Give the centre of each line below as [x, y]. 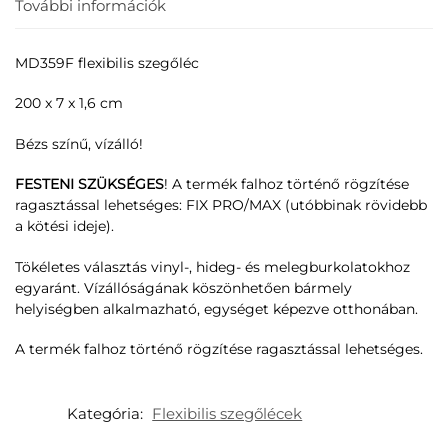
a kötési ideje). [64, 226]
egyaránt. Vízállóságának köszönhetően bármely [183, 287]
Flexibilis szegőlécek [227, 414]
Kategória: [107, 414]
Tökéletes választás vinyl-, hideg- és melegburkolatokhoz [212, 266]
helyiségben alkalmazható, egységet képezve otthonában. [216, 308]
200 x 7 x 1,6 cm [69, 103]
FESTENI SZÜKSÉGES [89, 184]
